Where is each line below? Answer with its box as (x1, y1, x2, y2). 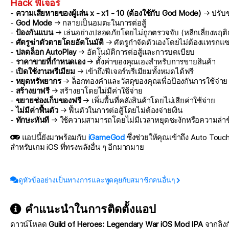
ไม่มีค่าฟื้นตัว (15, 106, 58, 116)
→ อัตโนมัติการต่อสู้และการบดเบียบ (76, 48, 195, 57)
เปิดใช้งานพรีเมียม (15, 67, 75, 77)
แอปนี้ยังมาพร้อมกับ (19, 133, 88, 143)
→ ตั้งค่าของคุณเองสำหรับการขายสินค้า (85, 57, 216, 67)
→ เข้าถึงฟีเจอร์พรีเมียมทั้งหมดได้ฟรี (75, 67, 194, 77)
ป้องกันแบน (15, 28, 54, 38)
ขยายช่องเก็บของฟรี (15, 96, 81, 106)
